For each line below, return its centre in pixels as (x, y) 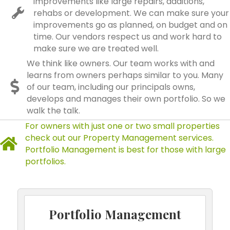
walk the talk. (53, 111)
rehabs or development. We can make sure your (131, 13)
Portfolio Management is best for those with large (126, 150)
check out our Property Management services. (119, 138)
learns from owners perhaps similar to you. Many (125, 75)
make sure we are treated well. (96, 49)
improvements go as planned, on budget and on (130, 25)
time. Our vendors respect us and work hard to (128, 37)
